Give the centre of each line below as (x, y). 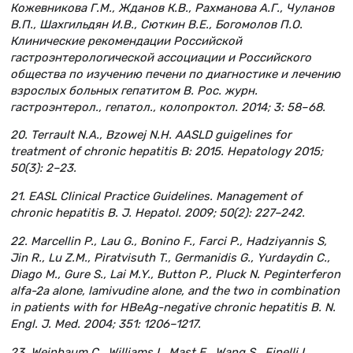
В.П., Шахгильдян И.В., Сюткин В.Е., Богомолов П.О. (156, 24)
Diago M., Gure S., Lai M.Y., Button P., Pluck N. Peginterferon (175, 275)
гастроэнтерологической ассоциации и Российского (161, 57)
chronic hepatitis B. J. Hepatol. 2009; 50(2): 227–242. (158, 213)
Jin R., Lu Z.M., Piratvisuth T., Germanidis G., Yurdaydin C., (170, 258)
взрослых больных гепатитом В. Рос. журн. (134, 90)
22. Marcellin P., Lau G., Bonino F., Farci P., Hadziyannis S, (169, 242)
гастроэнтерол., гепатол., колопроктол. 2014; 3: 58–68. (168, 107)
